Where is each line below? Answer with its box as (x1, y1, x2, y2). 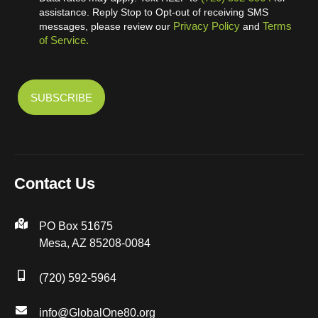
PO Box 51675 (39, 220, 113, 233)
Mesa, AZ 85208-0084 (39, 237, 150, 250)
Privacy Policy (173, 20, 240, 33)
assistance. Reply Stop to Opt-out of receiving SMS (39, 6, 268, 18)
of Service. (39, 34, 89, 47)
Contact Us (14, 175, 95, 193)
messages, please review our (39, 21, 173, 33)
